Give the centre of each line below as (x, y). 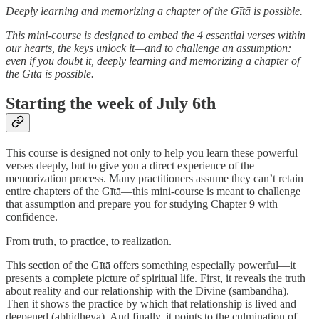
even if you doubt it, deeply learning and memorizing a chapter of (153, 61)
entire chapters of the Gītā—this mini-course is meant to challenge (153, 192)
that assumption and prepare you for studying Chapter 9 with (142, 204)
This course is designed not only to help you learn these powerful (152, 153)
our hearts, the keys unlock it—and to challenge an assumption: (148, 48)
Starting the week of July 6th (111, 104)
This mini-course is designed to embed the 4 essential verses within (156, 35)
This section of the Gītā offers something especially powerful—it (151, 266)
